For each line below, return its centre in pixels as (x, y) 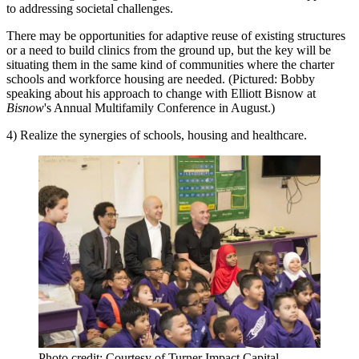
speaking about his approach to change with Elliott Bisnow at (161, 93)
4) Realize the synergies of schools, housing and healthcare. (157, 135)
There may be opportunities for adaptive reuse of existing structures (176, 36)
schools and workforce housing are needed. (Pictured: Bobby (161, 79)
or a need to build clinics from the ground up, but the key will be (169, 50)
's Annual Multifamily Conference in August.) (159, 108)
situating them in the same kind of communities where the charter (170, 65)
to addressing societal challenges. (90, 8)
